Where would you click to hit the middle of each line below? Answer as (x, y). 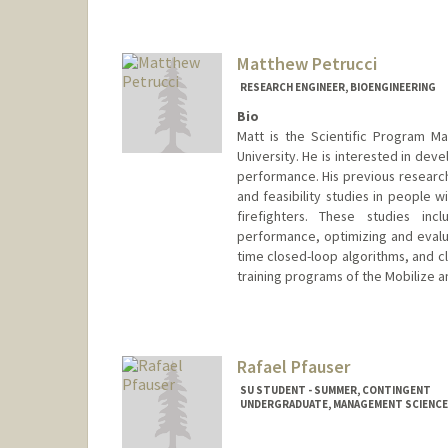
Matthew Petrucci (306, 64)
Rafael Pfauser (293, 366)
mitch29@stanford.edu (306, 28)
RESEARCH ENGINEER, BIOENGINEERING (337, 87)
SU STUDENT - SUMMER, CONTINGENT (335, 389)
